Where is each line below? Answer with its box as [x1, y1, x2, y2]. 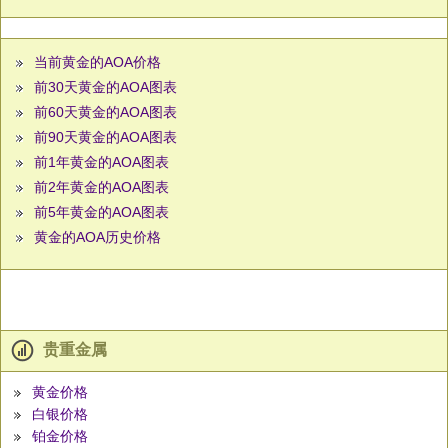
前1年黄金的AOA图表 [34, 154, 169, 171]
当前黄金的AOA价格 [34, 54, 161, 71]
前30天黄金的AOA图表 [34, 79, 177, 96]
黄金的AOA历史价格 [34, 229, 161, 246]
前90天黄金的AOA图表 [34, 129, 177, 146]
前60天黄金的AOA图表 [34, 104, 177, 121]
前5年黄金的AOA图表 [34, 204, 169, 221]
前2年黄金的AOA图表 [34, 179, 169, 196]
